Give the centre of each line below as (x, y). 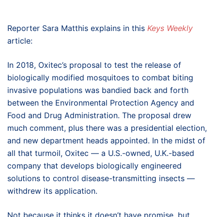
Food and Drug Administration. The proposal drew (99, 115)
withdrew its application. (52, 191)
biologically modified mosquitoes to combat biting (100, 77)
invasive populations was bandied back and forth (98, 90)
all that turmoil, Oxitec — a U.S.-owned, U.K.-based (101, 153)
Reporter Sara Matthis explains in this (77, 28)
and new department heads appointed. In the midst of (106, 140)
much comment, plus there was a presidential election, (107, 128)
